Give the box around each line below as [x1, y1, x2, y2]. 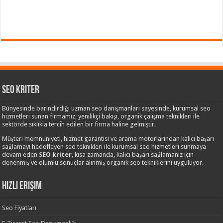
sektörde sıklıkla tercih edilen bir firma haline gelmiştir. [2, 120, 156, 128]
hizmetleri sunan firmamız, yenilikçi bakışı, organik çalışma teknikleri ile [2, 112, 200, 120]
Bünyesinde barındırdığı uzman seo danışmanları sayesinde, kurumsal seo [2, 104, 211, 112]
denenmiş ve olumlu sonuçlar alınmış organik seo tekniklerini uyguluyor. [2, 158, 204, 166]
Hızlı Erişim [2, 180, 42, 192]
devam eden [2, 150, 39, 158]
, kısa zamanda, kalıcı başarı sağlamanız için [72, 150, 194, 158]
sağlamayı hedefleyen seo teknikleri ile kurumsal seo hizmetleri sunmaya [2, 142, 207, 150]
